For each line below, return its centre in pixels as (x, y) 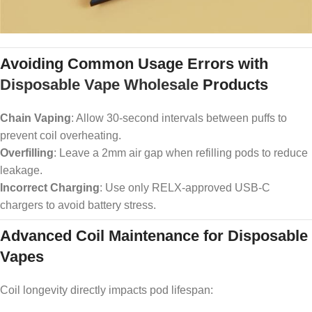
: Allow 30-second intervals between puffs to (179, 118)
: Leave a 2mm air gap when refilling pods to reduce (181, 153)
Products (233, 85)
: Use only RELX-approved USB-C (185, 188)
